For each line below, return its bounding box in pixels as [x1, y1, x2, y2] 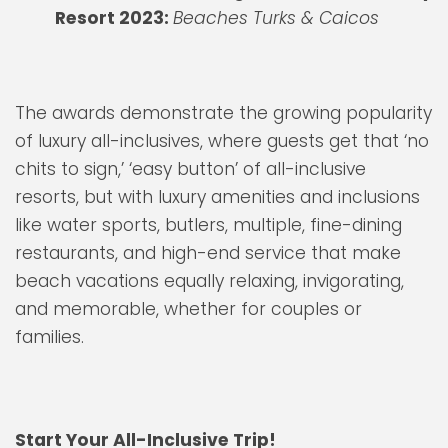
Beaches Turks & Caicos [173, 5, 379, 30]
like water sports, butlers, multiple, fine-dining [15, 213, 402, 238]
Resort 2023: [55, 5, 173, 30]
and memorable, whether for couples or [15, 297, 362, 322]
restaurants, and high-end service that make [15, 241, 401, 266]
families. [15, 325, 84, 350]
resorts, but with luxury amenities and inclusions [15, 185, 420, 210]
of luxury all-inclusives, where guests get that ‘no [15, 129, 429, 154]
